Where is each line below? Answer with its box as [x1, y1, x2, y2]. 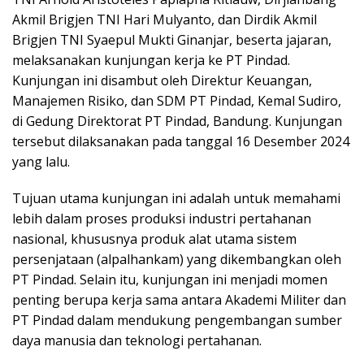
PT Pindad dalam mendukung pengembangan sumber [12, 311, 342, 330]
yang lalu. [12, 153, 70, 171]
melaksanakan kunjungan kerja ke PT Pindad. [12, 51, 290, 70]
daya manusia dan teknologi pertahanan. [12, 331, 262, 350]
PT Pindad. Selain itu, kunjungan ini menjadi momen [12, 271, 327, 289]
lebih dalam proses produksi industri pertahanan [12, 210, 311, 228]
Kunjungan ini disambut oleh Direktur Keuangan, [12, 71, 312, 90]
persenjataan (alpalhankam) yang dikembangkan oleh [12, 250, 341, 269]
